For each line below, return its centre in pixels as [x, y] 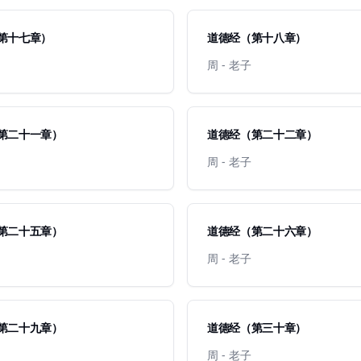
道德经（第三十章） [257, 328]
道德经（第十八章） [257, 37]
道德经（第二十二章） [262, 134]
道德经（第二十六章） [262, 231]
